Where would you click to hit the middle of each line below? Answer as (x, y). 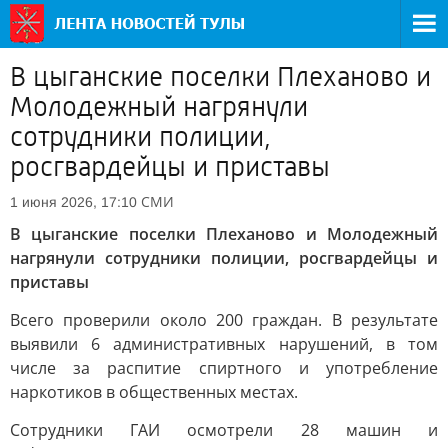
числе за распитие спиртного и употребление (224, 368)
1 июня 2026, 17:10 (73, 202)
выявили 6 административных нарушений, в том (224, 344)
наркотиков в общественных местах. (154, 392)
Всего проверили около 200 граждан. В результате (224, 320)
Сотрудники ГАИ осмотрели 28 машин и (224, 430)
